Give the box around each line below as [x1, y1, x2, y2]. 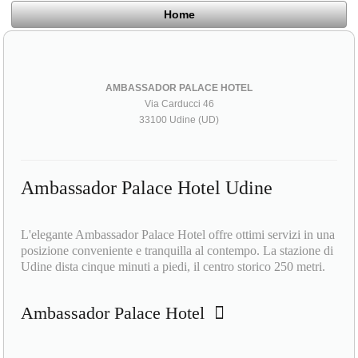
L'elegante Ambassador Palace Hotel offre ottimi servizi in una [21, 227, 336, 241]
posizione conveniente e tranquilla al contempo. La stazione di [21, 243, 334, 257]
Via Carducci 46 [144, 97, 214, 109]
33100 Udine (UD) [139, 113, 219, 125]
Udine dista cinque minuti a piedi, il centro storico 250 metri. [21, 259, 326, 273]
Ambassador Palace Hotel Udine [21, 177, 273, 198]
